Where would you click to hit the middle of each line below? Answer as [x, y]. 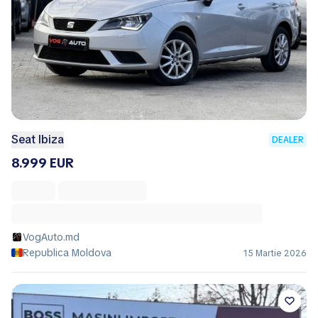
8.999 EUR [43, 163]
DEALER [288, 139]
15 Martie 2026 [275, 253]
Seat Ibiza [38, 139]
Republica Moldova [67, 252]
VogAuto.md [51, 237]
